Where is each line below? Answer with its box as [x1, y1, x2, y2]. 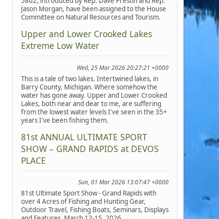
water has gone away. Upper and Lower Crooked [21, 90, 167, 100]
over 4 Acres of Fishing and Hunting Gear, [21, 197, 146, 206]
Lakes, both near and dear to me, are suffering [21, 99, 161, 108]
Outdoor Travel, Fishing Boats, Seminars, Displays [21, 205, 169, 215]
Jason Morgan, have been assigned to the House [21, 4, 166, 14]
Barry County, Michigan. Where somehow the [21, 82, 157, 91]
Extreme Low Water [21, 40, 99, 52]
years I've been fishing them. [21, 115, 109, 125]
